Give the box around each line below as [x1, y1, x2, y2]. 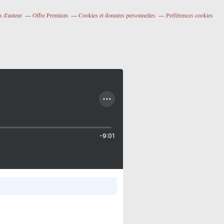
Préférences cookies [165, 11, 213, 19]
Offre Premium [32, 11, 68, 19]
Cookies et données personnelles [78, 11, 155, 19]
